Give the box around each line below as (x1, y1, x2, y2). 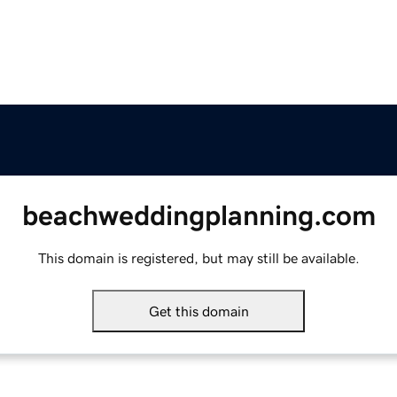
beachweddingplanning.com (21, 201, 376, 230)
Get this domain (148, 304, 249, 319)
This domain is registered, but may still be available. (37, 251, 360, 266)
